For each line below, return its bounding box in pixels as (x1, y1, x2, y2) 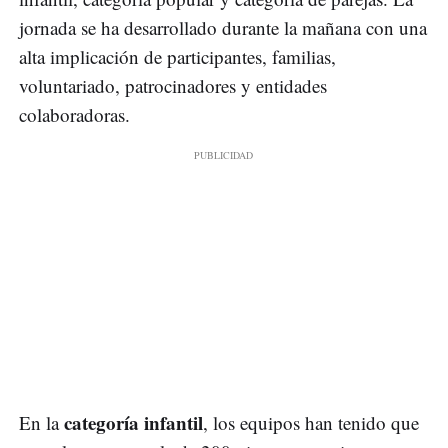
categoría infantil (64, 408, 203, 436)
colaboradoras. (19, 101, 130, 127)
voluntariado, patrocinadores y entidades (19, 72, 327, 98)
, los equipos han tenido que (203, 409, 419, 435)
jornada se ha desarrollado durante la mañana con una (19, 14, 427, 40)
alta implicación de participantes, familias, (19, 43, 336, 69)
